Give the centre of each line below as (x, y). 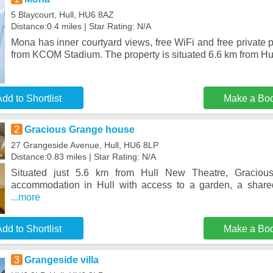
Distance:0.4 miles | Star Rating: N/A (81, 26)
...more (25, 197)
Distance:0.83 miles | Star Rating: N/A (83, 157)
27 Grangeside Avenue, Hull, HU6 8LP (84, 145)
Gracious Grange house (79, 129)
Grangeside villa (61, 260)
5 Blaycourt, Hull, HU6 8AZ (62, 15)
